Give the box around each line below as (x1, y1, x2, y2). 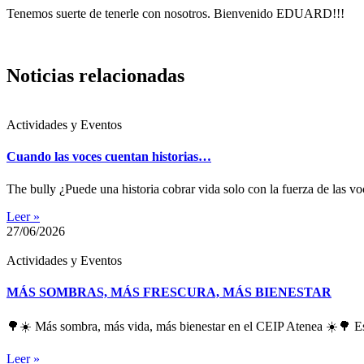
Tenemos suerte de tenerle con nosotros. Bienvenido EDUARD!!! (6, 6, 344, 21)
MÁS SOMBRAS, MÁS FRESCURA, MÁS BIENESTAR (6, 284, 331, 299)
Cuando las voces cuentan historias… (6, 149, 211, 164)
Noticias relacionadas (6, 65, 184, 87)
